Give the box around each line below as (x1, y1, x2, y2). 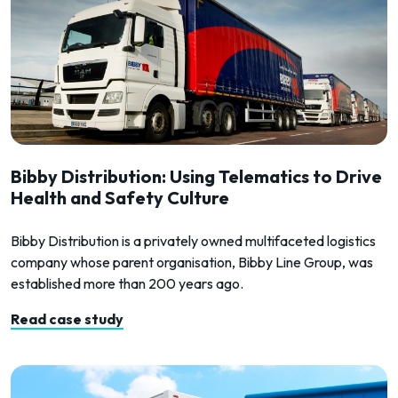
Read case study (11, 310, 123, 329)
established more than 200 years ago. (11, 275, 243, 293)
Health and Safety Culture (11, 187, 229, 210)
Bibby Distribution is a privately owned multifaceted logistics (11, 232, 376, 251)
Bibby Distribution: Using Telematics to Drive (11, 165, 382, 188)
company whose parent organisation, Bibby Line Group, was (11, 253, 373, 272)
